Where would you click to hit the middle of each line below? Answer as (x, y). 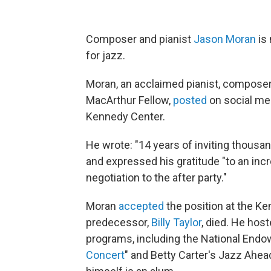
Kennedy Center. (126, 116)
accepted (141, 206)
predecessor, (119, 222)
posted (190, 100)
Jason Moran (225, 39)
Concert (105, 255)
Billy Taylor (176, 222)
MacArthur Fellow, (129, 100)
